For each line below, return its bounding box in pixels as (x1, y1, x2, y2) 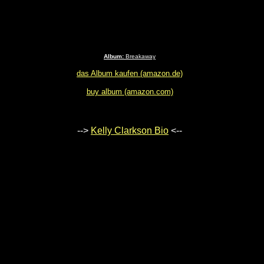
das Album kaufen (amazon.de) (77, 69, 183, 78)
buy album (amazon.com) (86, 87, 173, 97)
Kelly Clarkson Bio (91, 126, 169, 136)
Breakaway (124, 53, 156, 60)
